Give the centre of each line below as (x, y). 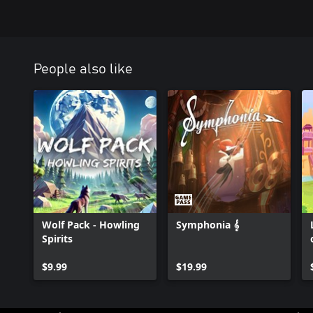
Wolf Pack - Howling (91, 225)
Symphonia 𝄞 (208, 225)
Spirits (57, 239)
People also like (83, 70)
